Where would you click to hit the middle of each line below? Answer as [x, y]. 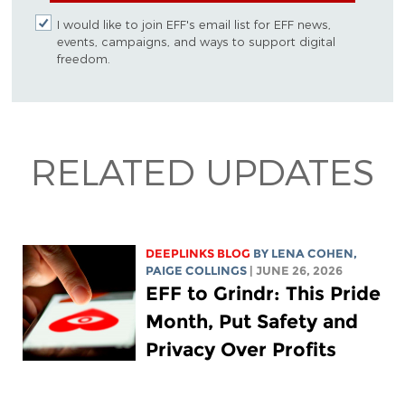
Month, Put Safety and [252, 321]
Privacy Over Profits [241, 349]
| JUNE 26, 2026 [297, 270]
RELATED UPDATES [202, 170]
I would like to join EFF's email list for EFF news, [193, 24]
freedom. [83, 58]
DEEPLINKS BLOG [198, 253]
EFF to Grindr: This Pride [264, 293]
